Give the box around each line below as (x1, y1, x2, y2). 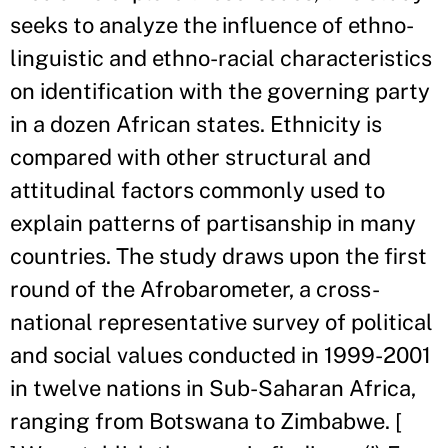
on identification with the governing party (10, 77, 430, 104)
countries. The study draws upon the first (10, 242, 427, 269)
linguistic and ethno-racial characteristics (10, 44, 432, 71)
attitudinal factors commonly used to (10, 176, 385, 203)
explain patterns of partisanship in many (10, 209, 416, 236)
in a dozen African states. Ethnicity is (10, 110, 382, 137)
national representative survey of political (10, 308, 433, 335)
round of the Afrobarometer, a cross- (10, 275, 380, 302)
